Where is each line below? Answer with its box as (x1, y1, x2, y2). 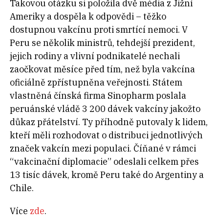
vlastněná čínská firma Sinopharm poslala (10, 89, 186, 101)
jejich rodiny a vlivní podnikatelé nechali (10, 50, 180, 62)
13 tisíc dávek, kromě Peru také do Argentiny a (10, 169, 204, 180)
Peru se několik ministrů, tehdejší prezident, (10, 37, 195, 48)
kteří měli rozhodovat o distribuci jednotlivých (10, 129, 203, 141)
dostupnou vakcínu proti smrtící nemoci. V (10, 23, 188, 35)
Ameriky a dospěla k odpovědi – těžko (10, 10, 166, 22)
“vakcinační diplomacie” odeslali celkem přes (10, 155, 199, 167)
